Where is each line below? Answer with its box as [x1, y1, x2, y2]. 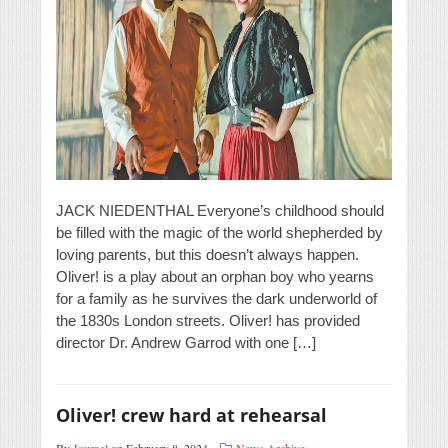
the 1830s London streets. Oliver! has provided [56, 312, 360, 330]
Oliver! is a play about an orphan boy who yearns [56, 268, 374, 286]
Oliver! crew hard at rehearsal [56, 403, 327, 428]
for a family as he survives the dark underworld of [56, 290, 377, 308]
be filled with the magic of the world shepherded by [56, 224, 383, 242]
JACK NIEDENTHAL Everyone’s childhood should [56, 202, 384, 220]
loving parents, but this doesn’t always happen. [56, 246, 359, 264]
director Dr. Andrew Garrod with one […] [56, 334, 316, 352]
